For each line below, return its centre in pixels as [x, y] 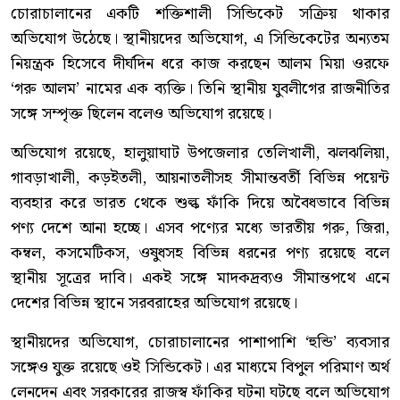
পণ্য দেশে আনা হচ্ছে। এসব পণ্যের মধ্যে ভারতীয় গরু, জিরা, [200, 228]
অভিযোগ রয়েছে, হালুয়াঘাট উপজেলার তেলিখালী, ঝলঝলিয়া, [200, 153]
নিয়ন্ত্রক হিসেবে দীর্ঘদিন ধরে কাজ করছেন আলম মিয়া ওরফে [200, 63]
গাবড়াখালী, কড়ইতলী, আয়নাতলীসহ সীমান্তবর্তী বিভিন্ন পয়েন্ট [200, 178]
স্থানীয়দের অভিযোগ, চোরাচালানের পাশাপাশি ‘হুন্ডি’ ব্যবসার [200, 342]
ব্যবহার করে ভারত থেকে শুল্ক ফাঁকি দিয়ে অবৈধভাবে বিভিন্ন [200, 203]
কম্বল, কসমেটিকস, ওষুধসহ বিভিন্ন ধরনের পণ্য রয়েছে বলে [200, 253]
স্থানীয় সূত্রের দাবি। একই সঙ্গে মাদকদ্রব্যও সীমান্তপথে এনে [200, 278]
